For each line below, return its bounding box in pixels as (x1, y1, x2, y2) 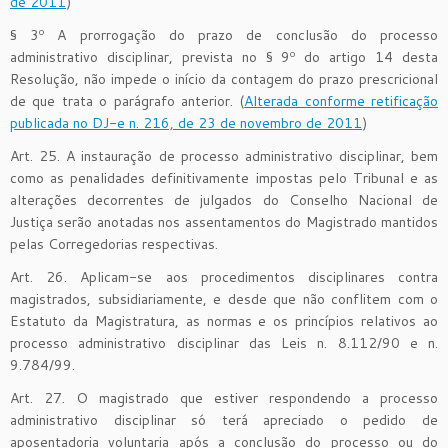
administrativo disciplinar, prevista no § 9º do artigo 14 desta (10, 46, 438, 67)
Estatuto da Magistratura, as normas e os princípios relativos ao (10, 310, 438, 331)
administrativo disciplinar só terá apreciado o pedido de (10, 409, 438, 430)
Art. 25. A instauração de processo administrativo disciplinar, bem (10, 145, 438, 166)
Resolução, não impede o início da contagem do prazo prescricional (10, 68, 438, 89)
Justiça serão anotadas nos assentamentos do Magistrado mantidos (10, 211, 438, 232)
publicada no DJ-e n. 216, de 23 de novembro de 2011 (10, 112, 362, 133)
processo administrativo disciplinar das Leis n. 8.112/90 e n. (10, 332, 438, 353)
